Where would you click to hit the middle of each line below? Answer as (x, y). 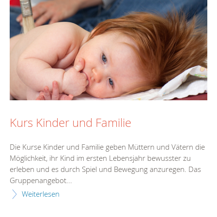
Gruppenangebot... (41, 180)
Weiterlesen (41, 194)
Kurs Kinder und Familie (70, 123)
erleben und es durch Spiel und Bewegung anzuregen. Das (105, 169)
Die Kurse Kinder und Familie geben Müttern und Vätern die (107, 147)
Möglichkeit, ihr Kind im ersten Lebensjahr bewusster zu (100, 158)
